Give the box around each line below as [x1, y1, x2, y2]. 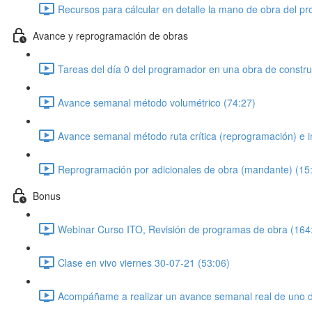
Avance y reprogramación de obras [33, 28, 188, 42]
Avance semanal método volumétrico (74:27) [58, 95, 256, 109]
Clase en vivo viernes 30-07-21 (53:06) [58, 255, 230, 270]
